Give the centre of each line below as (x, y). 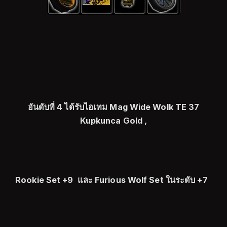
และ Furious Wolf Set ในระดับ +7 (144, 180)
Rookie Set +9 (46, 180)
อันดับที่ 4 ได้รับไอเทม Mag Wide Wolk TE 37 (113, 107)
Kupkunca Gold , (113, 121)
